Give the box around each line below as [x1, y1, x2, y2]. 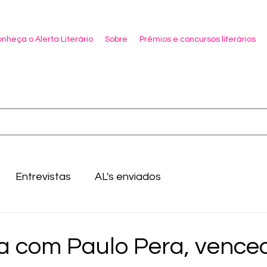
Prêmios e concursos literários [139, 35, 256, 44]
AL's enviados [95, 170, 161, 182]
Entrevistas [15, 170, 71, 182]
